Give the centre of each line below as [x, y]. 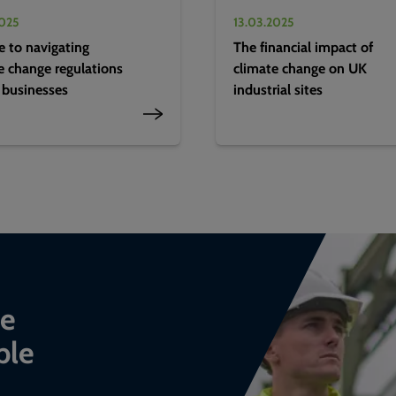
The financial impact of [303, 47]
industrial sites [278, 89]
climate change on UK [300, 68]
